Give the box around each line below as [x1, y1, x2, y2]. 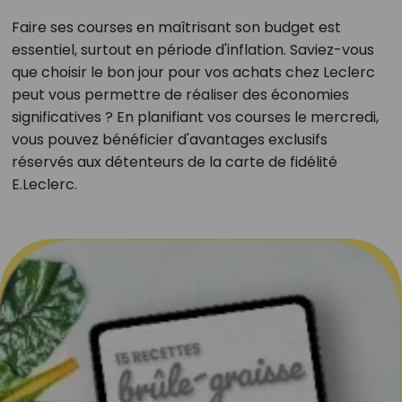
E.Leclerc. [11, 174, 77, 195]
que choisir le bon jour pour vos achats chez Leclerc [11, 62, 375, 83]
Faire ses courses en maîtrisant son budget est [11, 17, 341, 38]
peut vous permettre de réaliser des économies [11, 84, 349, 105]
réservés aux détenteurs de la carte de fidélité [11, 152, 337, 172]
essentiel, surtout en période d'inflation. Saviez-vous [11, 39, 374, 60]
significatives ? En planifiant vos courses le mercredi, [11, 107, 379, 127]
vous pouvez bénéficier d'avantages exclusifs [11, 129, 328, 150]
